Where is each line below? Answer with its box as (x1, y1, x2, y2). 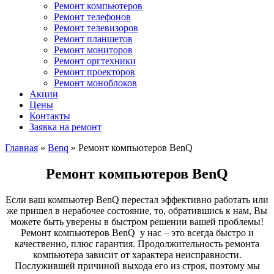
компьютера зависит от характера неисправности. (32, 249, 242, 260)
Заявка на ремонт (29, 122, 102, 133)
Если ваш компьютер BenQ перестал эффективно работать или (6, 194, 268, 205)
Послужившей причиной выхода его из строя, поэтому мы (14, 260, 260, 271)
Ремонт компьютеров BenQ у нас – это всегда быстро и (20, 227, 254, 238)
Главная (5, 143, 38, 154)
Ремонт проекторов (54, 67, 135, 78)
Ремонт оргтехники (54, 56, 136, 67)
